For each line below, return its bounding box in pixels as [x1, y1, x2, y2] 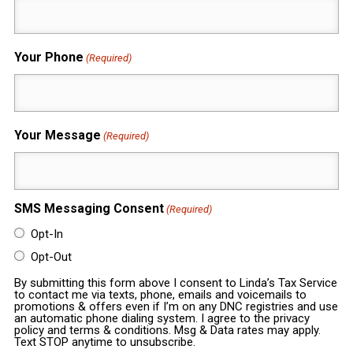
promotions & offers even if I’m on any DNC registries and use [13, 299, 338, 314]
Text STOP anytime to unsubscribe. [13, 335, 195, 350]
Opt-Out [30, 250, 72, 265]
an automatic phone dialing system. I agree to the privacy [13, 311, 310, 326]
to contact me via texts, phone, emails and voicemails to [13, 288, 307, 303]
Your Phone [13, 50, 84, 65]
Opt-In [30, 227, 63, 242]
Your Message [13, 128, 101, 143]
